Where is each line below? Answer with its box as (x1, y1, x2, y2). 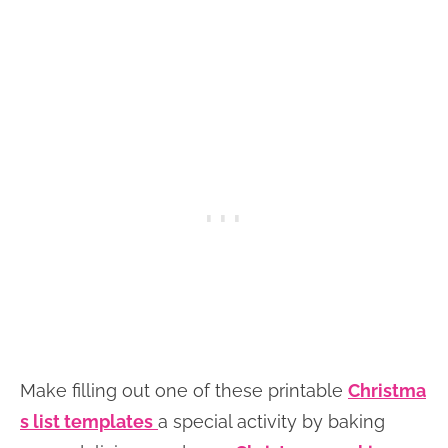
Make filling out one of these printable (20, 379, 348, 401)
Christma (348, 379, 426, 401)
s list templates (20, 410, 153, 432)
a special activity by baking (158, 410, 385, 432)
